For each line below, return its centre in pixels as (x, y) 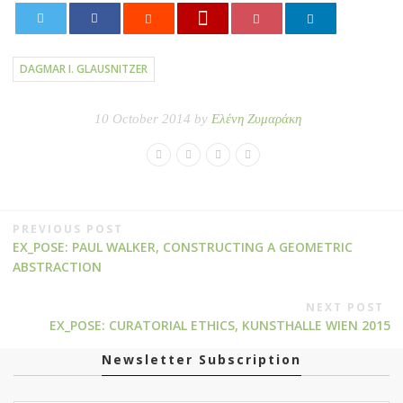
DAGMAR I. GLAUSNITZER (84, 69)
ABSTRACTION (57, 266)
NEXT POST (345, 307)
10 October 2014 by (153, 118)
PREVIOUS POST (68, 228)
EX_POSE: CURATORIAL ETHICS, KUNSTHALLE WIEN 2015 (220, 325)
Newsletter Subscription (201, 359)
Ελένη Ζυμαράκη (256, 118)
